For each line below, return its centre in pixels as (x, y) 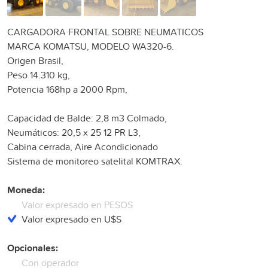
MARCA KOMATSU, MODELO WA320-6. (91, 46)
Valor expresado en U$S (71, 219)
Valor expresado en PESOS (77, 204)
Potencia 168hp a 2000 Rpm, (67, 89)
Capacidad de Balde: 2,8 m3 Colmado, (87, 118)
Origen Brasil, (35, 60)
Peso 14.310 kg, (39, 74)
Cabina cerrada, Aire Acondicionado (83, 146)
